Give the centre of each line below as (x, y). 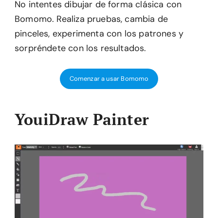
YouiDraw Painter (82, 119)
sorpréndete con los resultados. (81, 48)
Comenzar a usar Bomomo (109, 79)
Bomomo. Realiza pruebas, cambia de (91, 19)
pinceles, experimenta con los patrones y (99, 34)
